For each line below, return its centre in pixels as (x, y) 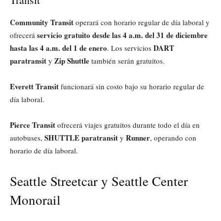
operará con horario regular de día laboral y (142, 22)
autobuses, (27, 137)
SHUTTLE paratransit (81, 137)
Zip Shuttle (72, 60)
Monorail (35, 200)
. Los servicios (130, 48)
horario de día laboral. (44, 150)
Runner (138, 137)
